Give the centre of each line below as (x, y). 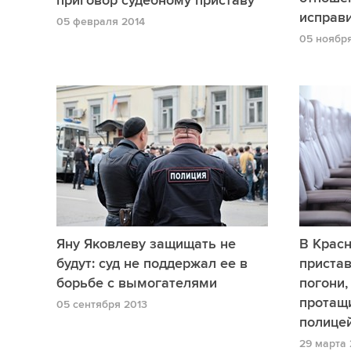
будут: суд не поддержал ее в (152, 264)
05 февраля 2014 (101, 22)
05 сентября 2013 (102, 305)
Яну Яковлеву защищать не (146, 244)
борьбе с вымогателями (137, 283)
